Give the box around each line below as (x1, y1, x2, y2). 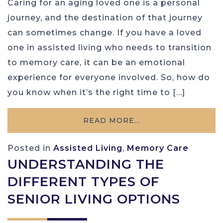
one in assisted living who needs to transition (7, 42, 212, 52)
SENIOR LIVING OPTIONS (7, 191, 180, 207)
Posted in (7, 143, 53, 153)
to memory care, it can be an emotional (7, 57, 185, 67)
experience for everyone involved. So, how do (7, 72, 210, 82)
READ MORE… (83, 115, 140, 125)
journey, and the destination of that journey (7, 12, 203, 22)
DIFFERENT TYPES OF (7, 173, 159, 190)
